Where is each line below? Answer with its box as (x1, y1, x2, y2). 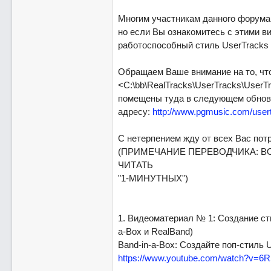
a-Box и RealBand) (117, 226, 193, 237)
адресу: (117, 106, 152, 117)
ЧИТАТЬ (117, 160, 153, 170)
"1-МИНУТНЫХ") (117, 173, 188, 183)
